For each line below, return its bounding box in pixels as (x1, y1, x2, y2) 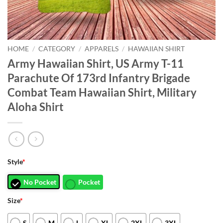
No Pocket (23, 178, 56, 187)
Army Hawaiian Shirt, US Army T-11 (7, 56, 184, 70)
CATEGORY (38, 45, 76, 53)
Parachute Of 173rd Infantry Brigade (7, 71, 190, 85)
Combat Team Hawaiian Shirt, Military (7, 85, 197, 99)
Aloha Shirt (7, 100, 64, 113)
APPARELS (85, 45, 119, 53)
